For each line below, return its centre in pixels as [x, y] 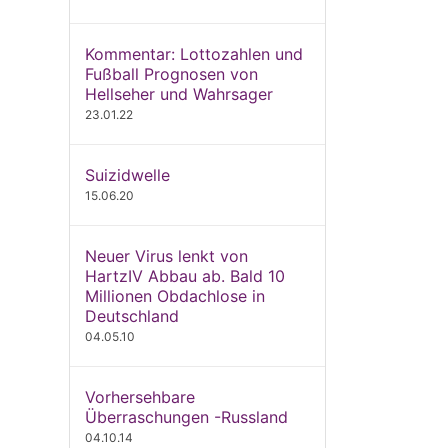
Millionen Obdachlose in [174, 296]
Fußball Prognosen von [171, 74]
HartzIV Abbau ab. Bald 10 [184, 276]
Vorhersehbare [139, 397]
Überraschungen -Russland [186, 417]
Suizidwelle [127, 175]
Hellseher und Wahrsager [178, 94]
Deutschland [131, 316]
